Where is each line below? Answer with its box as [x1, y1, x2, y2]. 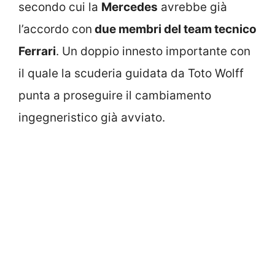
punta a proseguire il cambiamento [18, 88, 211, 103]
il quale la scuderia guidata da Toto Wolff [18, 66, 244, 80]
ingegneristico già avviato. [18, 110, 165, 125]
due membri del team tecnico [92, 21, 257, 36]
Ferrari [18, 44, 56, 58]
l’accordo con [18, 21, 92, 36]
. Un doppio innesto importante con [56, 44, 250, 58]
